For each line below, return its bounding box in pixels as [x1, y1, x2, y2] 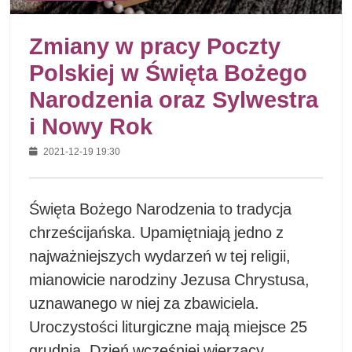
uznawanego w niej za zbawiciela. [29, 293, 259, 313]
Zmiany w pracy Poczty [29, 31, 280, 60]
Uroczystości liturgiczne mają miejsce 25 [29, 317, 307, 336]
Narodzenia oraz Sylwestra [29, 85, 318, 113]
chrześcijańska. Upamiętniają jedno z [29, 222, 284, 242]
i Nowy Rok [29, 112, 152, 140]
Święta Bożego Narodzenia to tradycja [29, 199, 291, 218]
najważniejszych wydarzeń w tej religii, [29, 246, 291, 266]
